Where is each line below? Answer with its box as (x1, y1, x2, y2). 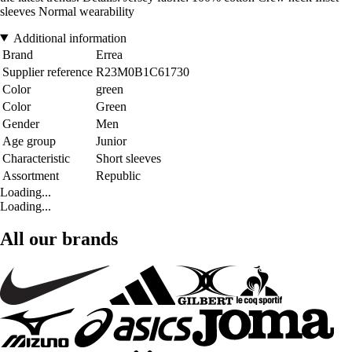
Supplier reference (2, 64, 93, 79)
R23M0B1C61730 (96, 64, 189, 79)
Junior (96, 134, 126, 148)
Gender (2, 116, 39, 130)
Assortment (2, 168, 59, 182)
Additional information (13, 31, 126, 45)
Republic (96, 168, 141, 182)
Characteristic (2, 151, 70, 165)
